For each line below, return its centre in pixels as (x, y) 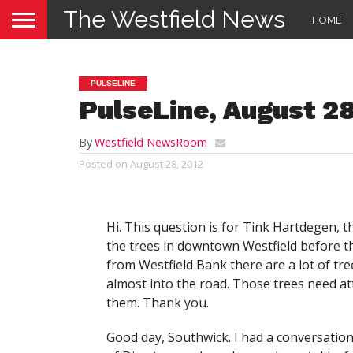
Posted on (103, 164)
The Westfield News (174, 19)
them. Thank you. (157, 303)
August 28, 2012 (167, 164)
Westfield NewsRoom (151, 142)
